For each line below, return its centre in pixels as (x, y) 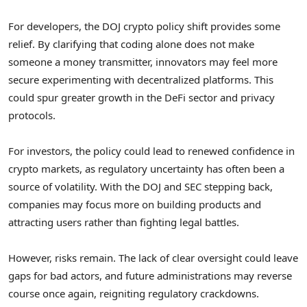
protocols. (32, 115)
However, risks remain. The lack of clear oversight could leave (153, 258)
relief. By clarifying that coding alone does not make (131, 44)
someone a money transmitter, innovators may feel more (143, 61)
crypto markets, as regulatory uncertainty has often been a (146, 169)
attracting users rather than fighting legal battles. (124, 222)
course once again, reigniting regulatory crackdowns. (134, 294)
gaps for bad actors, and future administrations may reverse (150, 276)
